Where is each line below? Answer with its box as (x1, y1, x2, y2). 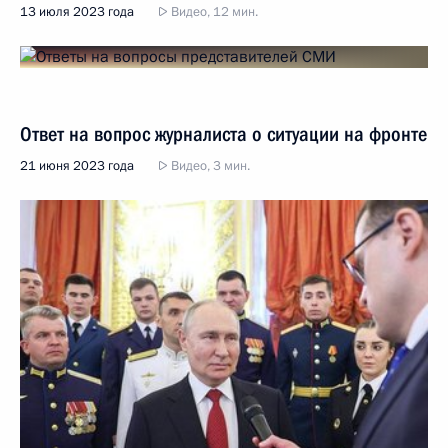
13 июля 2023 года (20, 3, 134, 21)
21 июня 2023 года (20, 157, 134, 175)
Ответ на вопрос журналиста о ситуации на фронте (20, 122, 427, 146)
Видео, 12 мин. (168, 3, 258, 21)
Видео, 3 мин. (168, 157, 250, 175)
